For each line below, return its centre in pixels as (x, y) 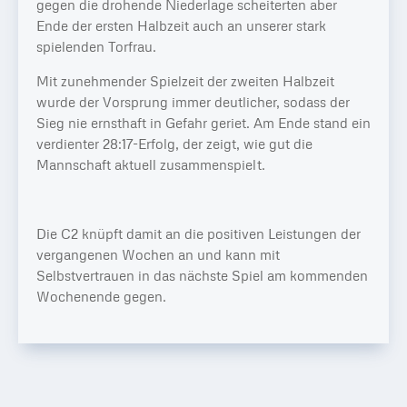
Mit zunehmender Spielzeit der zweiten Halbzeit (185, 80)
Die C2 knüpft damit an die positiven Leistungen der (199, 233)
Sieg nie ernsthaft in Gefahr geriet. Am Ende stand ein (203, 122)
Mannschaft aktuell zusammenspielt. (151, 164)
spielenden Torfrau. (96, 46)
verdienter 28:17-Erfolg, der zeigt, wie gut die (174, 143)
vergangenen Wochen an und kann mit (158, 254)
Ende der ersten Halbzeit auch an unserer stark (181, 25)
